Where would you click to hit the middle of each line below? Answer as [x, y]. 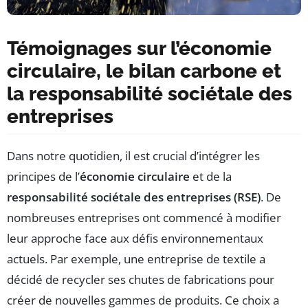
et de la [211, 176]
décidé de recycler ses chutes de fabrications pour [141, 279]
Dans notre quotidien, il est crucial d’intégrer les [133, 155]
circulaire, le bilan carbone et [144, 71]
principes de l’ [43, 176]
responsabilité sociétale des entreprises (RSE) [134, 197]
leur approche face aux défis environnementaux [135, 238]
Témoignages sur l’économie [139, 48]
